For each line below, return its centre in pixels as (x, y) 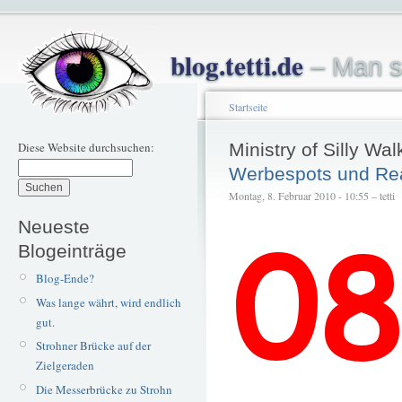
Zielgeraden (65, 366)
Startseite (248, 107)
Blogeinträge (72, 250)
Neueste (54, 226)
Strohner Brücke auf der (93, 346)
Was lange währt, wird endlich (108, 302)
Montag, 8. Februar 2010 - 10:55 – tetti (312, 196)
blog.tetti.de (237, 65)
